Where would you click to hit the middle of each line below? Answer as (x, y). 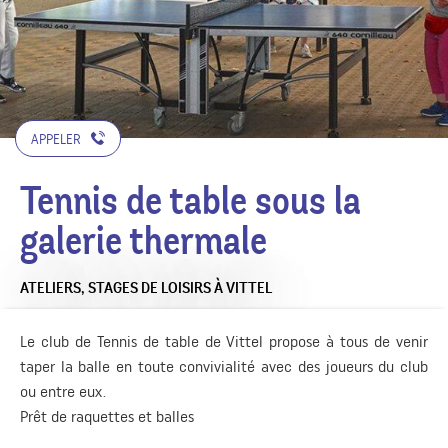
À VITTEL (243, 288)
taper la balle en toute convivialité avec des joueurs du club (224, 367)
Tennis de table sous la (190, 202)
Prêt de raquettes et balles (107, 417)
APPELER (56, 139)
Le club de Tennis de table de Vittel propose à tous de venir (224, 342)
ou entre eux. (63, 392)
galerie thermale (143, 242)
